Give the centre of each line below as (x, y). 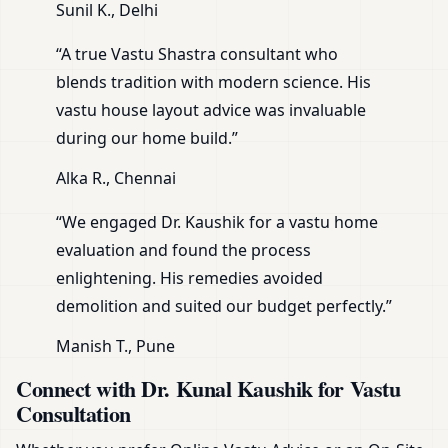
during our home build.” (147, 138)
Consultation (73, 414)
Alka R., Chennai (116, 178)
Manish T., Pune (115, 346)
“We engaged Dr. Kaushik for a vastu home (217, 222)
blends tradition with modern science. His (213, 82)
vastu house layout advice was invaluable (211, 110)
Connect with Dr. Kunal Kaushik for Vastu (208, 389)
